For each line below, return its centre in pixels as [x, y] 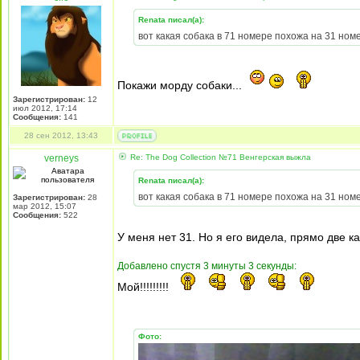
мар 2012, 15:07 [45, 206]
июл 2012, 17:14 [45, 108]
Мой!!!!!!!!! [145, 287]
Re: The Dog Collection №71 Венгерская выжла [219, 157]
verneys [61, 158]
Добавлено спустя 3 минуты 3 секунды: [207, 266]
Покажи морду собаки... [181, 85]
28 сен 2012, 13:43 [61, 135]
